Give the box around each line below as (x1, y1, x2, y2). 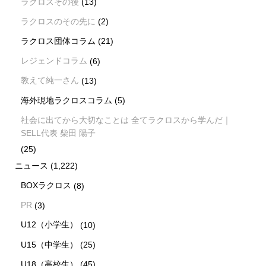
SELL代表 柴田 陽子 (21, 128, 96, 138)
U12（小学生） (21, 220, 78, 230)
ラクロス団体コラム (21, 36, 96, 46)
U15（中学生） (21, 239, 78, 249)
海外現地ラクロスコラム (21, 95, 113, 105)
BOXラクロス (21, 180, 72, 191)
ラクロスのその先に (21, 16, 96, 26)
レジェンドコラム (21, 56, 88, 66)
